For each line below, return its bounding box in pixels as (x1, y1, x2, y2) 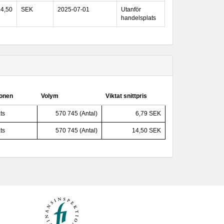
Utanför (121, 6, 141, 13)
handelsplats (121, 14, 156, 21)
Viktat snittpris (105, 92, 147, 99)
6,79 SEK (135, 110, 161, 117)
